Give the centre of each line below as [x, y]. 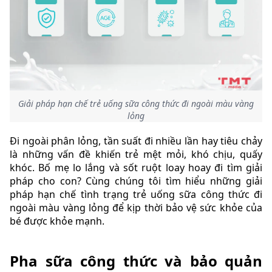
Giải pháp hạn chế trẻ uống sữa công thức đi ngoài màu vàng [136, 104]
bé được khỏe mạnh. [57, 221]
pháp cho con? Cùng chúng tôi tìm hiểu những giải [136, 181]
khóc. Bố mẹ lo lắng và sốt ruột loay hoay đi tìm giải [136, 168]
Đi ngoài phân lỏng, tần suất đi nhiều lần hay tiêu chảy [136, 141]
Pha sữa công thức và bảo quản [136, 260]
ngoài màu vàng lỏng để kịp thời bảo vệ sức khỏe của [136, 208]
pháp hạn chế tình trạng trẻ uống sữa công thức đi [136, 195]
